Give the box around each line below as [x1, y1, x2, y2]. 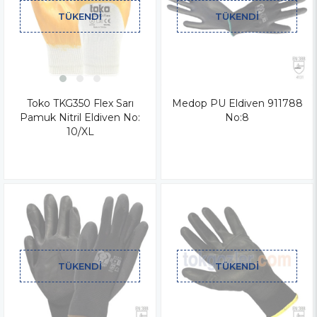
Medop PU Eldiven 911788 [171, 96, 303, 110]
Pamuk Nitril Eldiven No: [20, 110, 140, 124]
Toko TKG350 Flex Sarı [26, 96, 134, 110]
